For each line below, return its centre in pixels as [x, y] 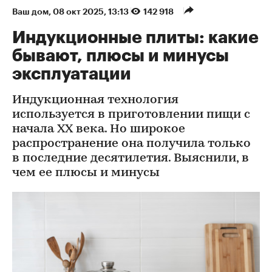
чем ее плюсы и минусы [86, 173]
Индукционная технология [95, 100]
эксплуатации [72, 74]
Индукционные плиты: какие [135, 38]
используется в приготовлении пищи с [131, 115]
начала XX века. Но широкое [99, 129]
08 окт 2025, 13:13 [92, 12]
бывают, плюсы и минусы [121, 56]
